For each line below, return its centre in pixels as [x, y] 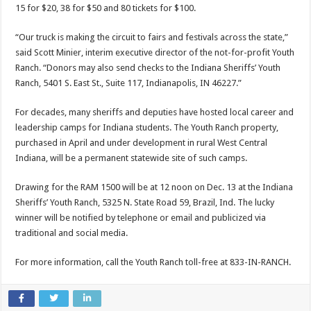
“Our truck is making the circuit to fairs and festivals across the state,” [152, 37]
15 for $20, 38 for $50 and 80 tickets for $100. [107, 8]
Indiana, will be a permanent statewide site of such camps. [133, 158]
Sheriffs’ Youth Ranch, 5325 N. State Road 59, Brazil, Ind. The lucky [145, 203]
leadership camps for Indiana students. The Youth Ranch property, [147, 128]
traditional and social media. [73, 233]
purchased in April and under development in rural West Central [142, 143]
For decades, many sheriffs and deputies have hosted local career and [155, 112]
